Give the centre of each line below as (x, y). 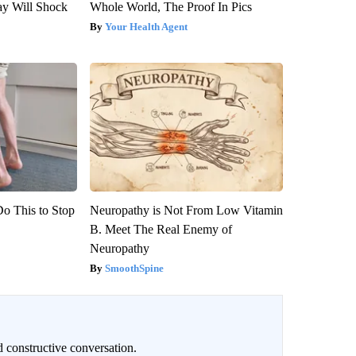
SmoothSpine (134, 268)
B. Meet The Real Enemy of (161, 229)
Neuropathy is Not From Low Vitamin (186, 210)
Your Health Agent (146, 26)
